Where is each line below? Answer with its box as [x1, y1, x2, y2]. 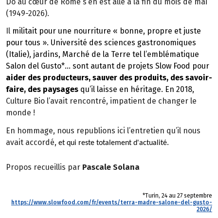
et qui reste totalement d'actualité [58, 139, 167, 147]
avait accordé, [6, 138, 58, 147]
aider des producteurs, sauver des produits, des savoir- [6, 73, 212, 83]
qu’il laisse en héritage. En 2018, [78, 85, 194, 94]
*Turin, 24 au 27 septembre [143, 192, 212, 199]
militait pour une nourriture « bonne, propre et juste [12, 26, 201, 36]
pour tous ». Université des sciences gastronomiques [6, 38, 196, 48]
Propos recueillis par [6, 162, 82, 172]
